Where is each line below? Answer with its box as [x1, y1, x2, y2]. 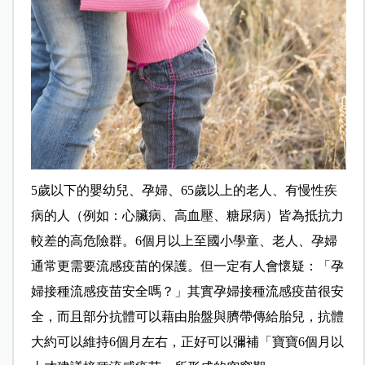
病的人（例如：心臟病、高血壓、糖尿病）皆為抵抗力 [30, 208, 344, 222]
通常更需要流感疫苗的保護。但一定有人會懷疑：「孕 [30, 258, 344, 273]
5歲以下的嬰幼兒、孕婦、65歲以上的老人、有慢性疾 [30, 182, 337, 197]
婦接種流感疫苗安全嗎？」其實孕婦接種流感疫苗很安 [30, 284, 344, 298]
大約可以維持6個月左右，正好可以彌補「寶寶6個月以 [30, 334, 344, 349]
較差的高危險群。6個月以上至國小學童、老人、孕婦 [30, 233, 337, 248]
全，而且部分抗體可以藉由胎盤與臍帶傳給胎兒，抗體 [30, 309, 344, 323]
